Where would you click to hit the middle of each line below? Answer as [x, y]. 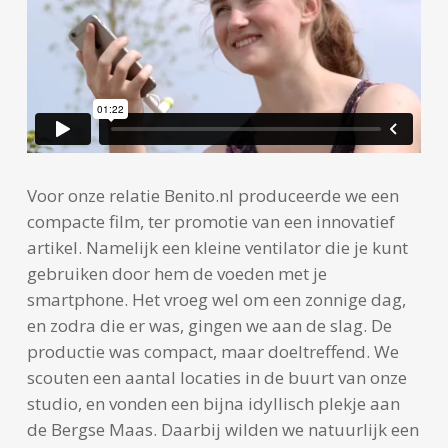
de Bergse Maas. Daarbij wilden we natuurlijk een [222, 429]
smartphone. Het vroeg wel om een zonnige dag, [216, 299]
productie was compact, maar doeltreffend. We [212, 351]
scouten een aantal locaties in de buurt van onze [216, 377]
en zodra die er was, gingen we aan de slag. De [209, 325]
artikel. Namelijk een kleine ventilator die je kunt [217, 247]
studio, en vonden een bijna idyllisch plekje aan [213, 403]
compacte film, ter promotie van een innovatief [210, 221]
